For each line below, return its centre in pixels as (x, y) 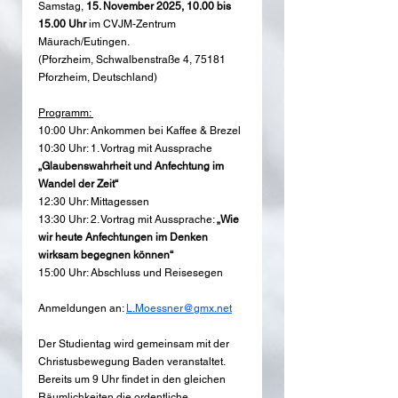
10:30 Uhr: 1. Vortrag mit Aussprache (127, 149)
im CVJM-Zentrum (132, 24)
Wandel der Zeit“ (80, 184)
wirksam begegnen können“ (107, 255)
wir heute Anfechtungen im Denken (124, 238)
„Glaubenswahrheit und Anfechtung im (132, 167)
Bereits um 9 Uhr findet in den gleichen (133, 380)
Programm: (66, 113)
